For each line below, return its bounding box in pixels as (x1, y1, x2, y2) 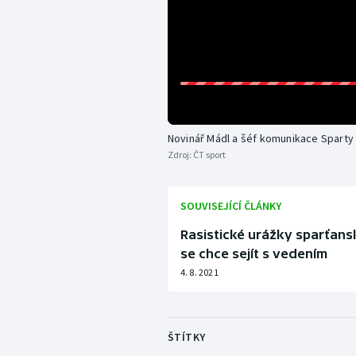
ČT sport (192, 148, 226, 161)
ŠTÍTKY (167, 329, 206, 344)
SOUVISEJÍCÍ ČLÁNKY (180, 198, 281, 213)
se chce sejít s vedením (180, 246, 327, 261)
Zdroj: (167, 148, 193, 161)
